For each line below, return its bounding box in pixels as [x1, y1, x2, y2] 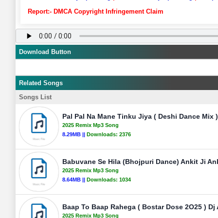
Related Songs [19, 79, 63, 87]
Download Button [19, 48, 71, 55]
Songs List [19, 93, 52, 101]
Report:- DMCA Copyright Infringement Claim [28, 8, 163, 15]
